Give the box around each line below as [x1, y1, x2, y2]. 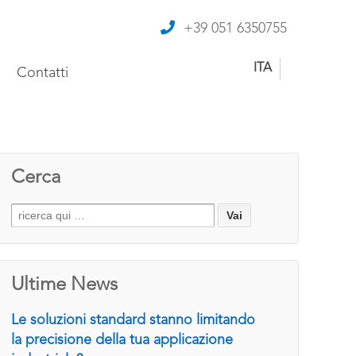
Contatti [17, 66, 68, 80]
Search [10, 206, 41, 215]
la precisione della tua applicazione [11, 333, 234, 347]
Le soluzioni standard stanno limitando [11, 313, 256, 327]
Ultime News [11, 276, 118, 295]
